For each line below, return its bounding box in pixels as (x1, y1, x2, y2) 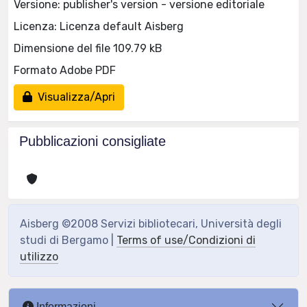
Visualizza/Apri (32, 90, 115, 103)
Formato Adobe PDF (14, 63, 116, 77)
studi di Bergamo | (20, 234, 116, 247)
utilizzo (20, 250, 58, 263)
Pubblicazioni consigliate (19, 134, 166, 149)
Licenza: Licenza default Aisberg (14, 19, 184, 33)
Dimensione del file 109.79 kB (14, 41, 162, 55)
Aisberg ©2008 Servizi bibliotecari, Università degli (20, 217, 282, 230)
